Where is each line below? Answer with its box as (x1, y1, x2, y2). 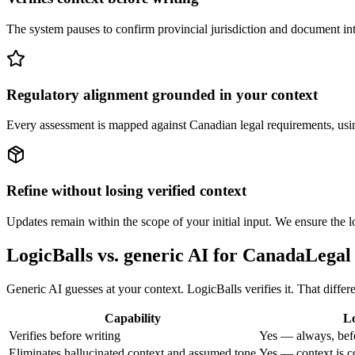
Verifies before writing (9, 328, 120, 342)
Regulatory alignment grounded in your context (6, 86, 318, 103)
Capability (104, 311, 161, 325)
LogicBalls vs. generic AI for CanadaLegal (6, 244, 351, 265)
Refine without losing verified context (6, 181, 246, 199)
